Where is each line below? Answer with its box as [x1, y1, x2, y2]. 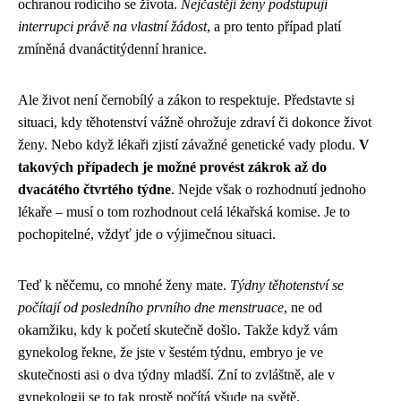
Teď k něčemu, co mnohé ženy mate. [18, 277, 230, 294]
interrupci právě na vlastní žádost [18, 19, 207, 35]
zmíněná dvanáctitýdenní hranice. [18, 41, 207, 57]
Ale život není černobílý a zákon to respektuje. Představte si [18, 92, 354, 108]
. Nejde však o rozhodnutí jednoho [171, 182, 366, 198]
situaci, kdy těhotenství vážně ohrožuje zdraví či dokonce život [18, 115, 371, 131]
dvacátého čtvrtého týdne [18, 182, 171, 198]
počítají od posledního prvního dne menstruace [18, 300, 284, 316]
